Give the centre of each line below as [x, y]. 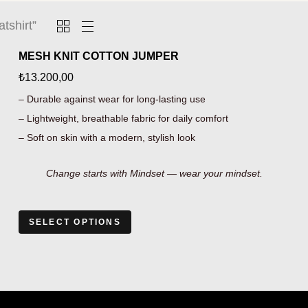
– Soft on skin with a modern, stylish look [107, 137]
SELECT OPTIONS [75, 222]
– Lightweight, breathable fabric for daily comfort [123, 118]
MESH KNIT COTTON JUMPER [98, 56]
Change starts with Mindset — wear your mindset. [154, 173]
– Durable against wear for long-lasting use [112, 99]
